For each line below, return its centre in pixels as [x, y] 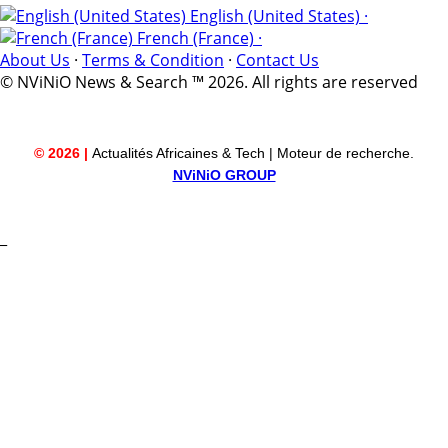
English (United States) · [277, 15]
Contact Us [277, 59]
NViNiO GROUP [224, 174]
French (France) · [197, 37]
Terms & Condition [153, 59]
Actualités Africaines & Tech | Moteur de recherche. [253, 152]
